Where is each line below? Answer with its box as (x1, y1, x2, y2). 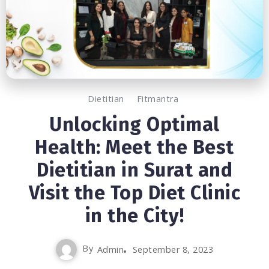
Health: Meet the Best (35, 135, 234, 159)
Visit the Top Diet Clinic (28, 181, 241, 204)
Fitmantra (136, 92, 178, 104)
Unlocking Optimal (49, 112, 220, 136)
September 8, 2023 (132, 243, 214, 255)
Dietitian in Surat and (37, 158, 232, 181)
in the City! (85, 204, 184, 227)
